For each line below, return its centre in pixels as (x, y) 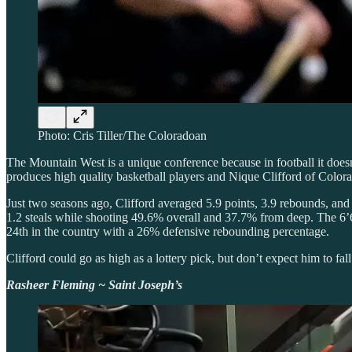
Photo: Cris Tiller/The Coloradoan (122, 135)
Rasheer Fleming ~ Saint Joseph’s (94, 284)
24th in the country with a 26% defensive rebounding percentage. (168, 231)
